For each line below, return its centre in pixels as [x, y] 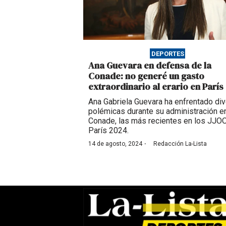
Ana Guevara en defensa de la [150, 65]
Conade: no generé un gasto [146, 76]
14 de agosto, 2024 [115, 144]
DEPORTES [167, 53]
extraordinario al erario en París [156, 86]
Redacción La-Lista [180, 144]
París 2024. [108, 130]
